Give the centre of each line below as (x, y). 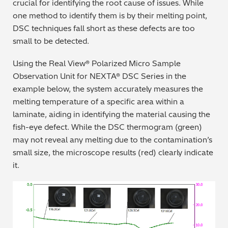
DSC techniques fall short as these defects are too (104, 28)
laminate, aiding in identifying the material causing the (111, 115)
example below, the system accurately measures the (108, 89)
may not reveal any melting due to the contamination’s (112, 140)
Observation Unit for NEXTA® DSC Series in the (99, 76)
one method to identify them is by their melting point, (110, 16)
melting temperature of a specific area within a (98, 102)
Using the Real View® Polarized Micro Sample (97, 64)
